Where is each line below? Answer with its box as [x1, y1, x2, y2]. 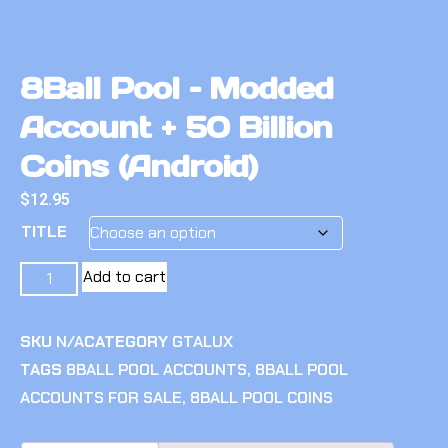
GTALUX [172, 331, 233, 353]
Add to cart [83, 266, 167, 288]
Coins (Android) [20, 147, 258, 186]
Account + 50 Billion [20, 108, 333, 147]
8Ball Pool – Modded [20, 69, 334, 108]
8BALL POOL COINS [190, 387, 333, 409]
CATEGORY [84, 331, 168, 353]
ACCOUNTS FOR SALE [20, 387, 182, 409]
